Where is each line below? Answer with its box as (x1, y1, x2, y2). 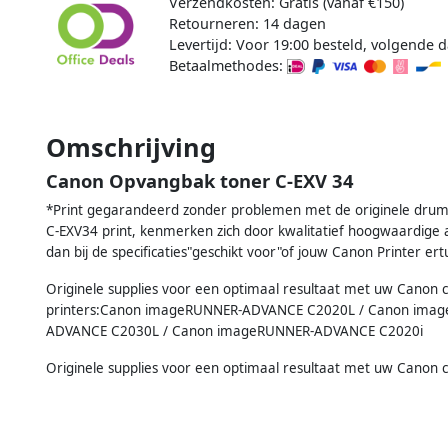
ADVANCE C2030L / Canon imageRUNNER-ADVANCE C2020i (46, 321, 423, 340)
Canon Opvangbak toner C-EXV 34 (46, 167, 354, 193)
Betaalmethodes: (168, 55, 287, 75)
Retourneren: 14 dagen (168, 13, 326, 33)
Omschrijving (46, 129, 216, 164)
